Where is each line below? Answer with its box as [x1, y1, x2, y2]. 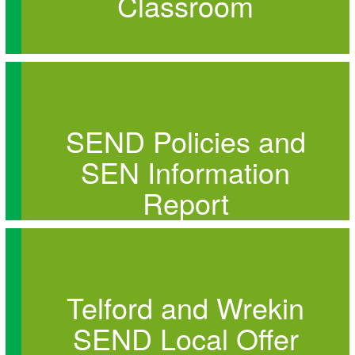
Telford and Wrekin [67, 287, 304, 327]
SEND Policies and [65, 120, 306, 161]
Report [142, 182, 229, 223]
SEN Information [81, 151, 290, 192]
